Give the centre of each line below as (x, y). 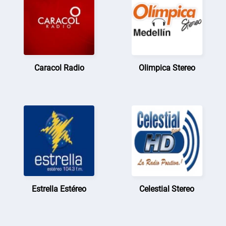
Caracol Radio (59, 68)
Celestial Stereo (167, 189)
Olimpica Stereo (167, 68)
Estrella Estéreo (59, 189)
